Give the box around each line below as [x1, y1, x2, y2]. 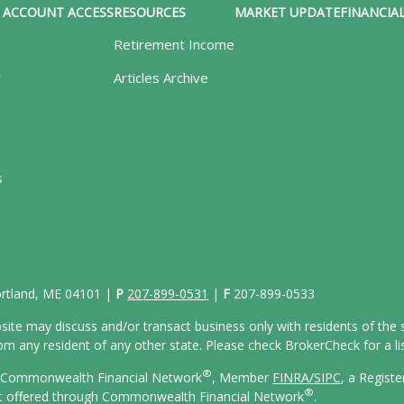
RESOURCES [114, 3, 187, 21]
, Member [212, 368, 273, 386]
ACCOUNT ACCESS [3, 3, 115, 21]
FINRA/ [272, 368, 315, 386]
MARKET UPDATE [234, 3, 341, 21]
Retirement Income [114, 34, 235, 53]
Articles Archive [114, 68, 209, 87]
